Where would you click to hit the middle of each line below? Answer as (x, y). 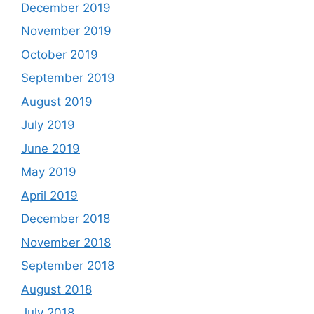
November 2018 (66, 242)
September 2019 (68, 78)
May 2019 (49, 172)
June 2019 (50, 148)
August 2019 (57, 101)
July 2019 (48, 125)
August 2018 (56, 289)
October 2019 (60, 54)
